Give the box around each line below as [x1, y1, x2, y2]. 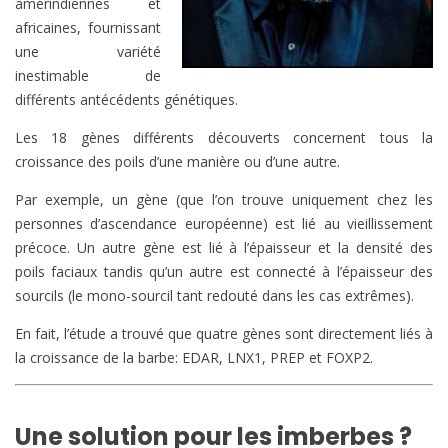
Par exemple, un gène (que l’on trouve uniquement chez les [15, 190, 433, 210]
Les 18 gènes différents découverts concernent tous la [15, 128, 433, 148]
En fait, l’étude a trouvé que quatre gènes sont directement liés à [15, 324, 433, 344]
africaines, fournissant [15, 18, 161, 38]
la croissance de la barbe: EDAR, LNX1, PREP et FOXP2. [15, 348, 373, 368]
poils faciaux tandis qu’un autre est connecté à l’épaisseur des [15, 262, 433, 282]
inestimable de [15, 66, 161, 86]
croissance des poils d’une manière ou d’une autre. [15, 152, 340, 172]
